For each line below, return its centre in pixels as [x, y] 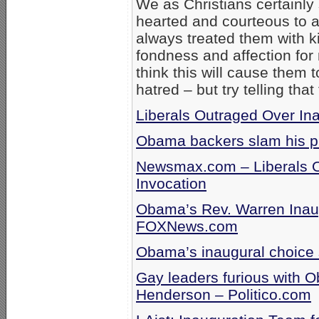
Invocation [171, 184]
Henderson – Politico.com [224, 295]
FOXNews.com [187, 226]
